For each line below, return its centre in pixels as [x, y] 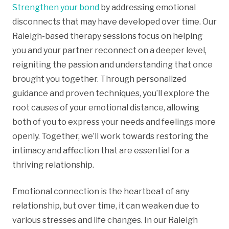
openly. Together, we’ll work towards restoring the [110, 136]
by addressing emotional [147, 7]
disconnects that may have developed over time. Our [114, 21]
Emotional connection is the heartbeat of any [101, 191]
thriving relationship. [53, 165]
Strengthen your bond [56, 7]
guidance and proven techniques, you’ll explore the [111, 93]
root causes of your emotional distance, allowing [106, 107]
